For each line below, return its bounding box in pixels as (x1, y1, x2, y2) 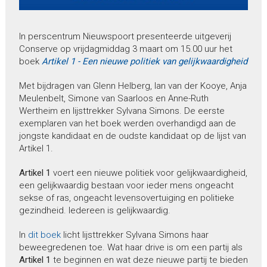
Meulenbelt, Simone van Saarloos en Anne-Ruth (18, 93, 209, 104)
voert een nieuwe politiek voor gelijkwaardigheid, (50, 167, 247, 179)
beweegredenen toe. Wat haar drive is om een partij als (18, 242, 243, 253)
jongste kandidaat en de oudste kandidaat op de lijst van (18, 131, 246, 142)
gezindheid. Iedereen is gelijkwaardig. (18, 205, 170, 216)
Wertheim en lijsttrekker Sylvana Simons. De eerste (18, 105, 225, 117)
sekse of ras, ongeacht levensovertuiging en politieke (18, 193, 234, 204)
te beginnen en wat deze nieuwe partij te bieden (50, 254, 248, 266)
